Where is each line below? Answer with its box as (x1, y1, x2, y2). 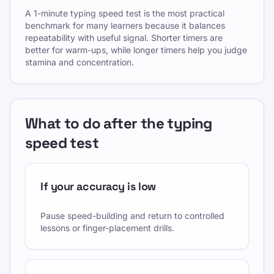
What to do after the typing (25, 114, 212, 133)
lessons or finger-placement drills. (40, 223, 174, 233)
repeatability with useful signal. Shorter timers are (25, 32, 223, 43)
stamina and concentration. (25, 57, 134, 67)
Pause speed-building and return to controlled (40, 210, 224, 221)
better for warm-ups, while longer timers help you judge (25, 45, 247, 55)
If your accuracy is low (40, 179, 156, 193)
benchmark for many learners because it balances (25, 20, 225, 31)
